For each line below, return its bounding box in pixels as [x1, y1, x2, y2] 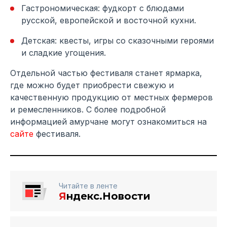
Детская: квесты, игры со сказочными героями [21, 35, 214, 46]
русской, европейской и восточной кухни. [21, 15, 196, 25]
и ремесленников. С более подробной [10, 104, 166, 115]
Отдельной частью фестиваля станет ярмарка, [10, 67, 202, 78]
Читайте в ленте [59, 181, 118, 190]
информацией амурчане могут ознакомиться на [10, 116, 207, 127]
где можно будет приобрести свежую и [10, 80, 174, 90]
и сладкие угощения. [21, 47, 106, 58]
